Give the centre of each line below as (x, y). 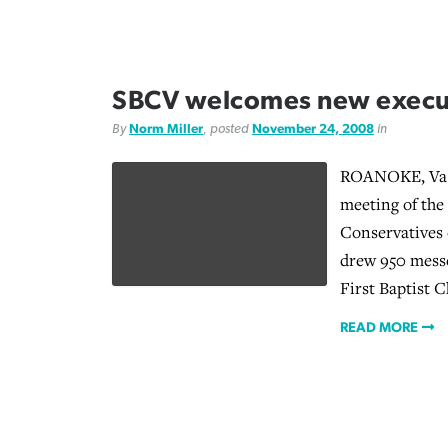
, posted (227, 129)
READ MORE (379, 328)
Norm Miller (166, 129)
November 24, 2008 (313, 129)
